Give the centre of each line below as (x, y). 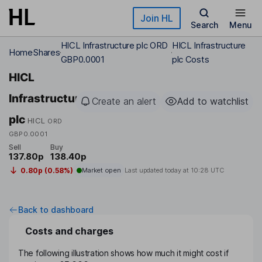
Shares (47, 52)
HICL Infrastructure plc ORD (114, 45)
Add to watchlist (213, 101)
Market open (101, 170)
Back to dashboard (56, 210)
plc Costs (191, 59)
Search (204, 25)
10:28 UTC (207, 170)
